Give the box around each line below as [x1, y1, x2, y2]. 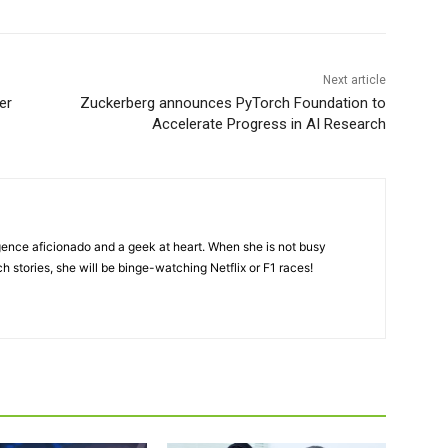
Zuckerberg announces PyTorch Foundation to [79, 94, 386, 113]
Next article [322, 73, 386, 88]
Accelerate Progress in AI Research [151, 115, 386, 134]
